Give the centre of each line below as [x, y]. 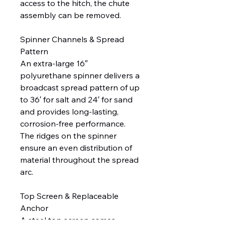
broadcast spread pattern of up [80, 88]
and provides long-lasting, [69, 112]
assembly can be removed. [71, 15]
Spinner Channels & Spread [72, 39]
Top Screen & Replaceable [69, 196]
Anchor [34, 208]
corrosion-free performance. [73, 124]
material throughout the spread [79, 160]
